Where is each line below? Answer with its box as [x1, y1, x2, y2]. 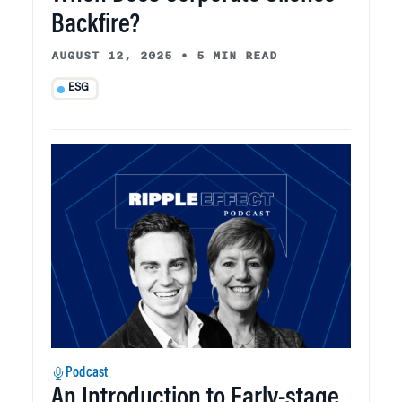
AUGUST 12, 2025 [51, 46, 172, 65]
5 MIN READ [197, 46, 277, 65]
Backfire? [51, 12, 140, 39]
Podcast [66, 366, 109, 381]
